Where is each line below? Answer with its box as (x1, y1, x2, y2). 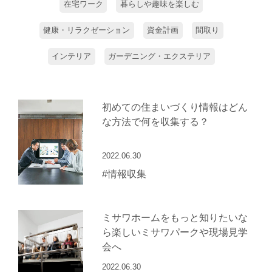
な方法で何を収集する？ (101, 115, 209, 127)
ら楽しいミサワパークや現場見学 (101, 226, 248, 237)
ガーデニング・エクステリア (108, 52, 211, 61)
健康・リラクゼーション (43, 25, 131, 35)
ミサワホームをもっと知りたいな (101, 211, 248, 223)
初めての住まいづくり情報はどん (101, 101, 248, 112)
